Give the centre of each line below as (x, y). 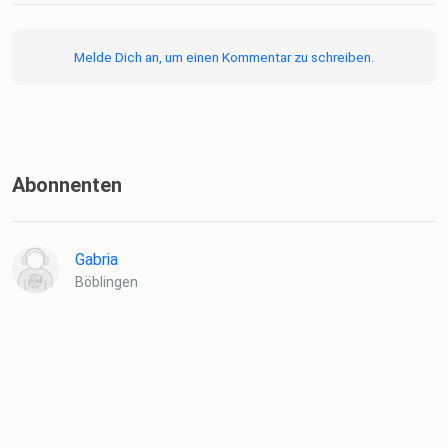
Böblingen (106, 282)
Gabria (96, 260)
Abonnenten (67, 185)
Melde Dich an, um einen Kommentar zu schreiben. (224, 57)
